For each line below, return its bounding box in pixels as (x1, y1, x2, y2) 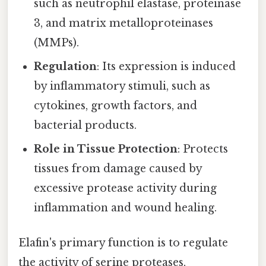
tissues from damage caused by (34, 162, 202, 176)
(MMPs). (34, 36, 80, 50)
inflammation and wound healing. (34, 201, 217, 215)
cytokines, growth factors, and (34, 99, 198, 113)
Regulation (34, 60, 97, 74)
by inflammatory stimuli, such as (34, 80, 211, 93)
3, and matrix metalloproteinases (34, 17, 214, 30)
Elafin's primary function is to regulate (18, 236, 228, 250)
